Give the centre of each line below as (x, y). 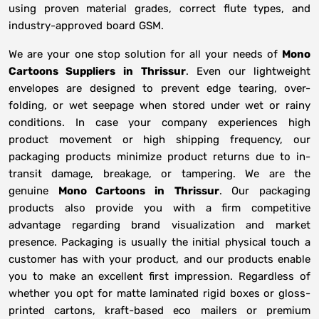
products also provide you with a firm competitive (159, 208)
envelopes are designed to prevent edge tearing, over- (159, 89)
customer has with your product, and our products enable (159, 260)
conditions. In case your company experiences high (159, 123)
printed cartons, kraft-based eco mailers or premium (159, 311)
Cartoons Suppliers (62, 72)
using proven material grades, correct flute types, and (159, 9)
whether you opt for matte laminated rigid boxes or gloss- (159, 294)
